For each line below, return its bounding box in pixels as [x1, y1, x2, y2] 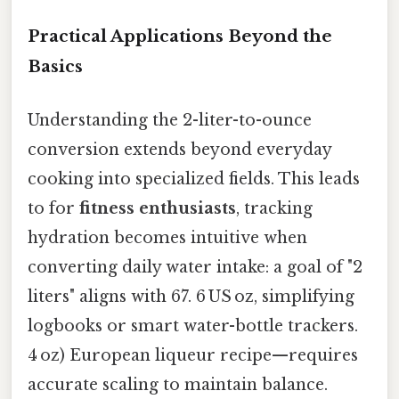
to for [28, 198, 79, 218]
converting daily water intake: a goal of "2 [28, 256, 362, 277]
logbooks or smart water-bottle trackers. [28, 315, 358, 336]
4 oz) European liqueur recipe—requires [28, 345, 358, 365]
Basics [28, 56, 83, 77]
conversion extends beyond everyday [28, 139, 331, 159]
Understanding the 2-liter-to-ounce [28, 110, 312, 130]
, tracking [236, 198, 313, 218]
